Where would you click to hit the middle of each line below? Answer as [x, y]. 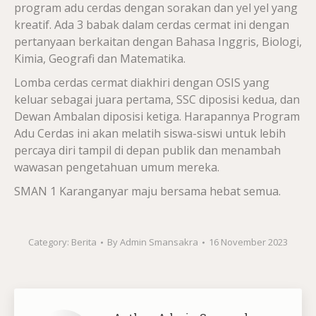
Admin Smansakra [159, 242]
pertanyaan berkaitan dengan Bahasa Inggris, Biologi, [158, 42]
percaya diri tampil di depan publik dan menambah [147, 150]
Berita [84, 242]
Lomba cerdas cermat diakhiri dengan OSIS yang [142, 83]
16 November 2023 [248, 242]
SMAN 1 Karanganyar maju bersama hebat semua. [147, 191]
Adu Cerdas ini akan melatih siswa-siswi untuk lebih [150, 133]
